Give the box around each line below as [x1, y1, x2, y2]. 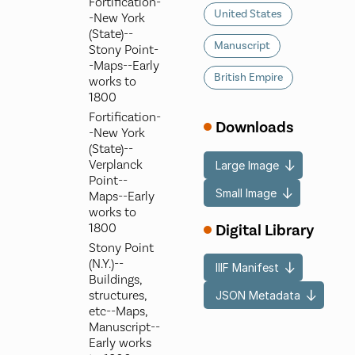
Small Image [216, 185, 277, 200]
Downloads [216, 117, 295, 139]
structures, [88, 288, 147, 304]
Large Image [216, 158, 280, 172]
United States [214, 7, 283, 22]
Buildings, [88, 272, 142, 288]
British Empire [214, 71, 284, 86]
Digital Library [216, 219, 315, 241]
